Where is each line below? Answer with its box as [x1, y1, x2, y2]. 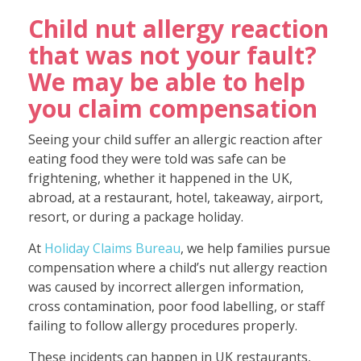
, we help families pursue [180, 239, 330, 257]
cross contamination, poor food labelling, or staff [28, 297, 325, 315]
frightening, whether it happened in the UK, [28, 168, 293, 187]
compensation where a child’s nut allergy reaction [28, 258, 327, 276]
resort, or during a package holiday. [28, 207, 243, 226]
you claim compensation [28, 91, 317, 125]
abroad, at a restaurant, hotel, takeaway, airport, [28, 188, 323, 206]
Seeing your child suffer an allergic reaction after [28, 130, 322, 148]
